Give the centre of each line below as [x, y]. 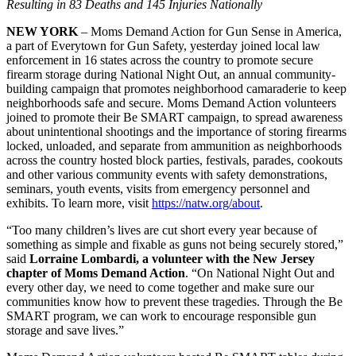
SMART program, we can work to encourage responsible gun [161, 316]
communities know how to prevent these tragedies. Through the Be [174, 302]
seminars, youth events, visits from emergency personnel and [158, 189]
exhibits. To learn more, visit [79, 203]
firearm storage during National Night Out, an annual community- [171, 75]
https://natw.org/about [206, 203]
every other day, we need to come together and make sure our [160, 288]
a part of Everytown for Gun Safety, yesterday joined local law [163, 46]
